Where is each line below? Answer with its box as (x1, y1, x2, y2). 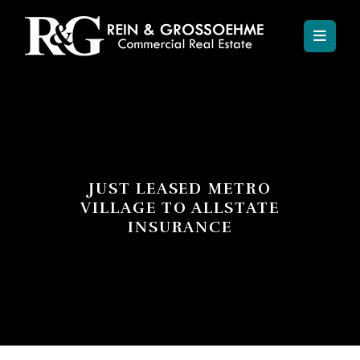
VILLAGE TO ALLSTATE (80, 198, 280, 219)
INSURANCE (127, 218, 233, 238)
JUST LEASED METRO (88, 179, 272, 199)
